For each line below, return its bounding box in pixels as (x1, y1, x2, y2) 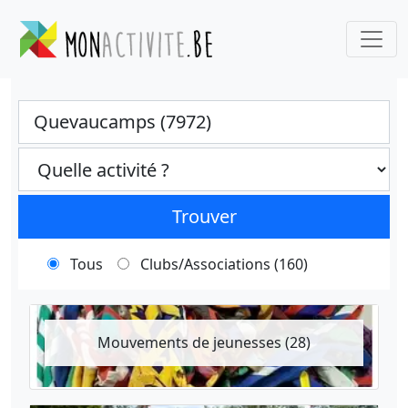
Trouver (171, 204, 237, 229)
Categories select (17, 148, 136, 168)
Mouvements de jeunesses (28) (97, 332, 311, 352)
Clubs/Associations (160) (140, 254, 308, 274)
